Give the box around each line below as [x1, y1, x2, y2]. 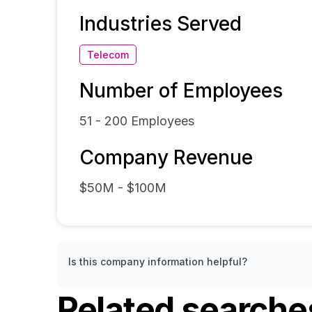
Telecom [87, 49, 129, 61]
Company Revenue [79, 146, 253, 169]
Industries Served [79, 12, 242, 36]
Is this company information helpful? [68, 256, 247, 267]
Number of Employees [79, 79, 283, 102]
